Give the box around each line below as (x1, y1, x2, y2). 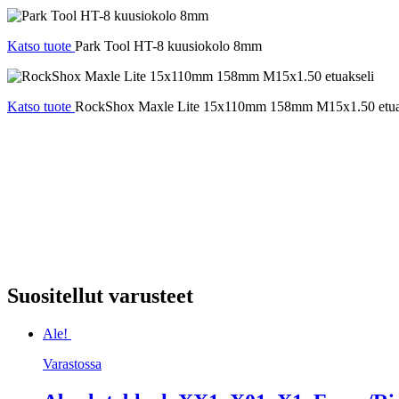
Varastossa (43, 355, 102, 371)
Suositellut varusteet (7, 284, 193, 308)
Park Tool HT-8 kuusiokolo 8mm (75, 38, 262, 54)
